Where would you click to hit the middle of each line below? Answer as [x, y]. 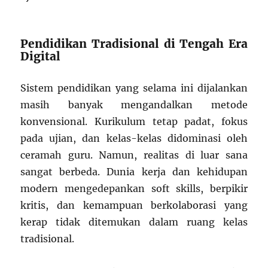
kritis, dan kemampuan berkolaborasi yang [134, 205]
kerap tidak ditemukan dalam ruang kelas [134, 222]
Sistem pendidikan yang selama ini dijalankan [134, 88]
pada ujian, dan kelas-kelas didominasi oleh [134, 138]
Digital [41, 56]
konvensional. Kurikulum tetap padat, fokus [134, 121]
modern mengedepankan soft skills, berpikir [134, 188]
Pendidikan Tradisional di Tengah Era [134, 44]
